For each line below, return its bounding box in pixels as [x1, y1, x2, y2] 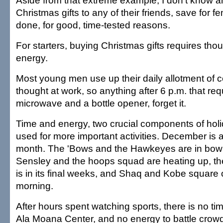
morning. [16, 180, 53, 191]
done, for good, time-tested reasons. [16, 19, 170, 30]
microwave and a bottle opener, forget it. [16, 98, 186, 109]
